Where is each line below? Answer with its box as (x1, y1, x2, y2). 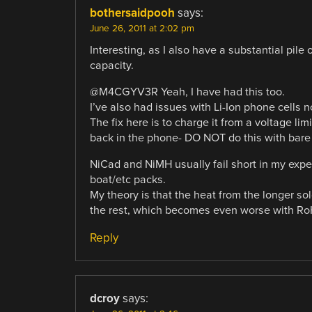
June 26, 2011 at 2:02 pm (89, 22, 194, 34)
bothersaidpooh (89, 5, 175, 20)
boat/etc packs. (89, 173, 166, 187)
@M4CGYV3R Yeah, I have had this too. (89, 84, 285, 99)
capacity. (89, 58, 134, 72)
